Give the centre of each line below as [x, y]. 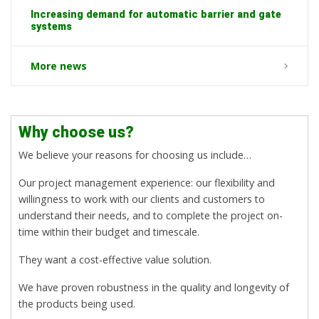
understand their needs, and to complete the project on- [151, 216]
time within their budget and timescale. [109, 232]
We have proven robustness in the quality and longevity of [154, 288]
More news [58, 66]
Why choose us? [76, 132]
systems [51, 27]
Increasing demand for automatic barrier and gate [156, 15]
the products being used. [77, 304]
